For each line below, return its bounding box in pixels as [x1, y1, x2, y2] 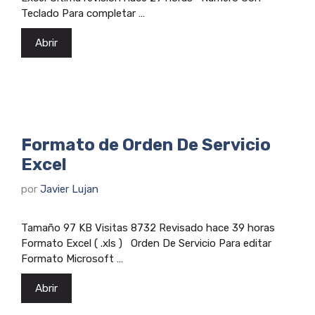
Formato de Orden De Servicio [21, 135, 271, 155]
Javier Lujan [40, 182, 98, 195]
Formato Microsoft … [21, 252, 123, 265]
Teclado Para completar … [21, 7, 145, 20]
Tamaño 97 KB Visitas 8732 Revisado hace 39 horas [21, 221, 275, 234]
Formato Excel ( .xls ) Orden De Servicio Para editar [21, 236, 271, 250]
